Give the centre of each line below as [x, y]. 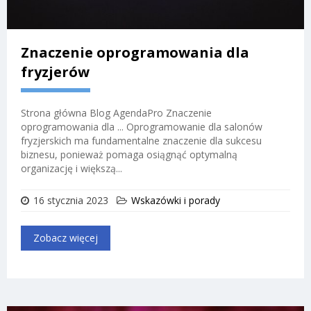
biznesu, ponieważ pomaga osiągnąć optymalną [129, 154]
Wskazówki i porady [176, 200]
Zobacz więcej [66, 237]
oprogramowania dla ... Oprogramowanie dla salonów [142, 126]
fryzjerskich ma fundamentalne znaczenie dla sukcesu [141, 140]
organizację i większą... [72, 168]
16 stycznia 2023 [71, 200]
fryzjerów [55, 72]
